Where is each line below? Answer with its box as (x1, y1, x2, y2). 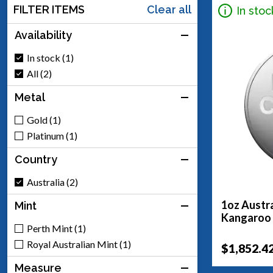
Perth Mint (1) (27, 222, 86, 234)
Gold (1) (27, 114, 61, 126)
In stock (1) (27, 52, 74, 63)
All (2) (27, 68, 52, 79)
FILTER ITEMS (13, 3, 85, 16)
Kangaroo (221, 211, 271, 224)
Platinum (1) (27, 130, 77, 141)
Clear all (147, 3, 191, 16)
